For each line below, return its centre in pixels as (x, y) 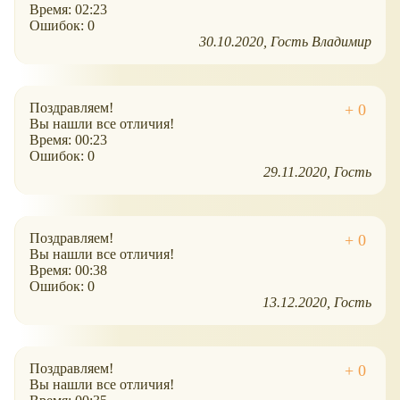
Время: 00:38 (68, 271)
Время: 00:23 (68, 140)
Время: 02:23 (68, 10)
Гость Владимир (321, 42)
